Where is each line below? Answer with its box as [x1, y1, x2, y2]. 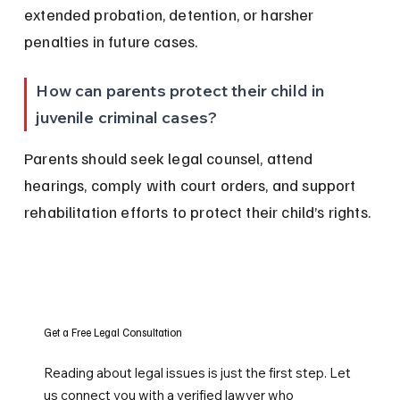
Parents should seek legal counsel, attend [24, 148, 317, 169]
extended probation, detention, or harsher [24, 4, 318, 25]
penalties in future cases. [24, 31, 198, 52]
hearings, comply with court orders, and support [24, 175, 360, 196]
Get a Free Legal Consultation [44, 324, 183, 339]
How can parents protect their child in [36, 80, 329, 102]
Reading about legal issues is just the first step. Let [44, 363, 352, 381]
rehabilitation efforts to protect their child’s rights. [24, 202, 371, 222]
